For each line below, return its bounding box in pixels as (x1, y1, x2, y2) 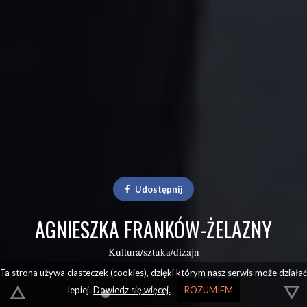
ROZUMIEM (184, 284, 233, 295)
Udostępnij (135, 184, 184, 195)
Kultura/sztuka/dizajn (108, 245, 199, 258)
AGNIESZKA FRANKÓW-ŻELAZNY (35, 214, 272, 245)
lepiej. (67, 284, 93, 295)
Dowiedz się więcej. (93, 284, 171, 295)
